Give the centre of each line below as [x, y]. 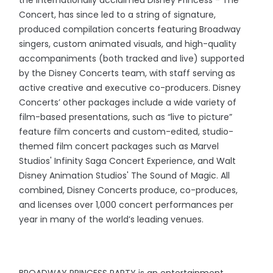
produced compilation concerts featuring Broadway [130, 30]
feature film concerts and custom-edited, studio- [126, 132]
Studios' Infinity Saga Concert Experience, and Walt [128, 161]
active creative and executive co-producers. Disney [130, 88]
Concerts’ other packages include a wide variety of [128, 103]
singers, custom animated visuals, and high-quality [128, 44]
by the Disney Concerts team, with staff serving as [127, 73]
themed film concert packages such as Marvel [119, 147]
